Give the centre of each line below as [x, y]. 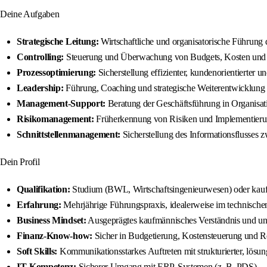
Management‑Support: [61, 104]
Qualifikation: [44, 190]
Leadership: [40, 88]
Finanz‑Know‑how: [55, 236]
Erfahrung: [39, 205]
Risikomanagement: [55, 119]
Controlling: [41, 57]
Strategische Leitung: [58, 42]
